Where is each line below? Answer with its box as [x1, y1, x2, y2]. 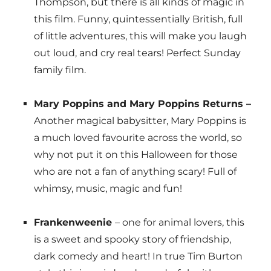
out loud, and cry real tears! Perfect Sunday [33, 47, 241, 59]
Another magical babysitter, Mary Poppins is [33, 115, 246, 127]
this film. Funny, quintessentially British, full [33, 13, 243, 25]
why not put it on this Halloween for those [33, 149, 238, 161]
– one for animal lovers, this [114, 217, 244, 229]
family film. [33, 64, 86, 76]
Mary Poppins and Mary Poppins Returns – [33, 98, 251, 110]
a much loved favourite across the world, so [33, 132, 242, 144]
